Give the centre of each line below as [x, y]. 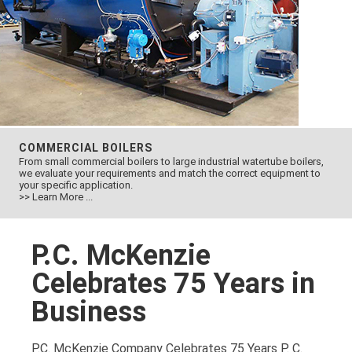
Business [89, 312]
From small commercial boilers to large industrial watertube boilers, [171, 161]
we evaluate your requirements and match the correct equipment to [170, 173]
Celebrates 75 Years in [173, 284]
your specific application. [76, 185]
